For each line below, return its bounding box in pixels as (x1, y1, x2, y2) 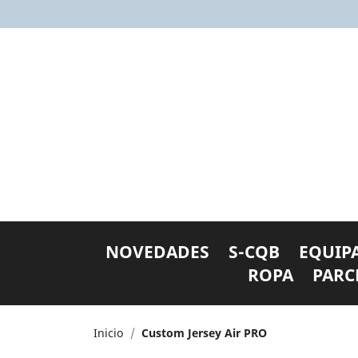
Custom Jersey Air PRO (141, 324, 267, 340)
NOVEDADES (105, 240, 209, 263)
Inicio (93, 324, 123, 340)
